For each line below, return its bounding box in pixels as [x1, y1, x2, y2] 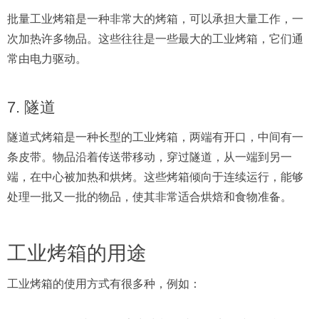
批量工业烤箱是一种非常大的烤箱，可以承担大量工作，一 [7, 13, 303, 25]
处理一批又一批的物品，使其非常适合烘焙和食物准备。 [7, 191, 292, 203]
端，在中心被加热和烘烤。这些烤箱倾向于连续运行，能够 [7, 171, 303, 183]
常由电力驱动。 [7, 53, 87, 65]
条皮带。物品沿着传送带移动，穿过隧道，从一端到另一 [7, 151, 292, 163]
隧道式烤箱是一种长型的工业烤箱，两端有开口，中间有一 [7, 131, 303, 143]
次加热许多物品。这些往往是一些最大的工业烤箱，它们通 [7, 33, 303, 45]
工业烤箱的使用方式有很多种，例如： [7, 278, 201, 290]
